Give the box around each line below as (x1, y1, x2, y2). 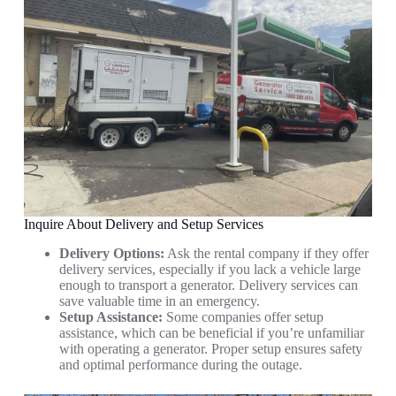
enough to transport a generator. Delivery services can (58, 277, 358, 293)
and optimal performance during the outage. (58, 356, 302, 372)
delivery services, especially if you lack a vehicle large (58, 261, 361, 277)
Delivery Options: (58, 245, 164, 261)
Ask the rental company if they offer (164, 245, 369, 261)
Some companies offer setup (162, 308, 324, 324)
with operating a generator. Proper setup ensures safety (58, 340, 362, 356)
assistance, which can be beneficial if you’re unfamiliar (58, 324, 364, 340)
